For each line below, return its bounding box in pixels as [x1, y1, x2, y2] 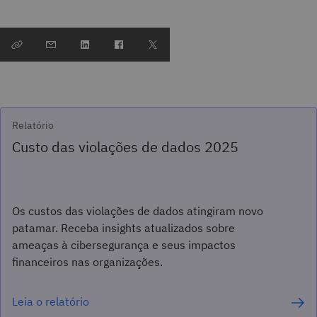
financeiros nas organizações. [12, 254, 163, 269]
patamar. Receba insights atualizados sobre [12, 220, 235, 235]
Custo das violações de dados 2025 [12, 137, 238, 156]
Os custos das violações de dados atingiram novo [12, 203, 263, 218]
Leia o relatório [12, 294, 89, 309]
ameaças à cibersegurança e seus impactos [12, 237, 236, 252]
